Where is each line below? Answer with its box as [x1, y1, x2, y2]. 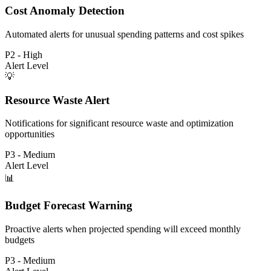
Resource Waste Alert [5, 93, 109, 106]
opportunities [5, 129, 54, 140]
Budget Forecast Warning [5, 199, 132, 212]
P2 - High [5, 49, 42, 60]
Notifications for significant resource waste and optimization [5, 118, 233, 129]
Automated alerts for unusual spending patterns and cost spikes [5, 28, 244, 39]
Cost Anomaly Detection [5, 4, 125, 18]
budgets [5, 234, 34, 245]
